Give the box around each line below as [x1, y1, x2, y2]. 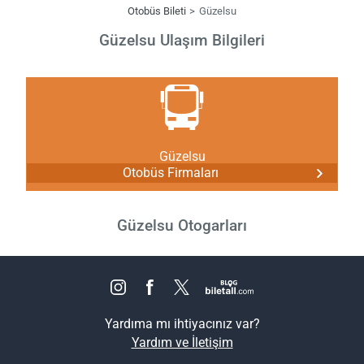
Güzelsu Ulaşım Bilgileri [99, 30, 265, 50]
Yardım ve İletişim [131, 335, 233, 351]
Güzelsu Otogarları [117, 216, 247, 236]
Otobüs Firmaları [123, 165, 219, 181]
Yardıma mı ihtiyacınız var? [104, 316, 260, 332]
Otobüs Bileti [127, 4, 186, 17]
